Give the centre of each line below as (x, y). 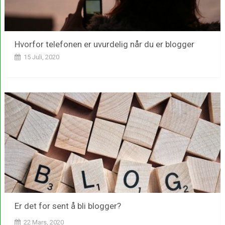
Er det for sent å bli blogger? (68, 206)
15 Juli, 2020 (41, 57)
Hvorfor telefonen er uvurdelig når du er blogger (104, 44)
